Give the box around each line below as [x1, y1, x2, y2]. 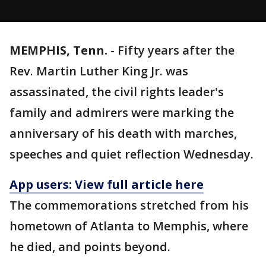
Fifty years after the [118, 42, 235, 58]
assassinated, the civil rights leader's [9, 84, 224, 100]
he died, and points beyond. [9, 239, 170, 255]
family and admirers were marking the [9, 104, 234, 121]
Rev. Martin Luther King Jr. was [9, 63, 188, 79]
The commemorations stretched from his [9, 197, 249, 213]
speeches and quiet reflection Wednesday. [9, 146, 254, 162]
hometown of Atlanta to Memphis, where [9, 218, 248, 234]
